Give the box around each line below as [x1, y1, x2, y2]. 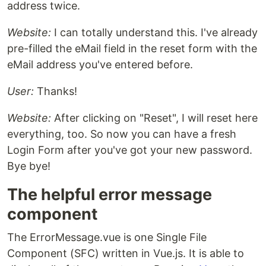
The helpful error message [7, 184, 212, 204]
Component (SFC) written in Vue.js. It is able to [7, 246, 244, 259]
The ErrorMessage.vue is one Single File [7, 230, 207, 243]
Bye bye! [7, 159, 50, 172]
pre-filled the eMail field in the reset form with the [7, 42, 257, 55]
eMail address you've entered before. [7, 58, 193, 71]
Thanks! [34, 84, 77, 97]
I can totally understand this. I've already [51, 26, 258, 39]
